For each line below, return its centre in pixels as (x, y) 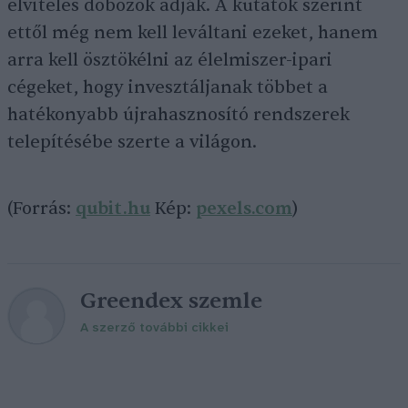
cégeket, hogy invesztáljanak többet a (168, 87)
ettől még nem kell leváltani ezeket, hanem (193, 33)
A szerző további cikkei (154, 328)
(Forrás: (41, 209)
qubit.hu (113, 209)
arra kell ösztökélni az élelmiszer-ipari (170, 60)
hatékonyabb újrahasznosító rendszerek (178, 115)
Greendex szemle (171, 301)
